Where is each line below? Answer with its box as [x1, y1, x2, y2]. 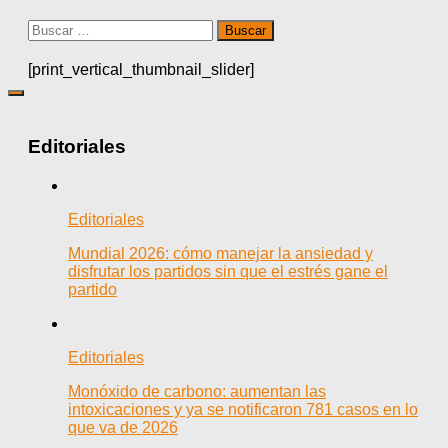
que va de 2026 [68, 418, 178, 436]
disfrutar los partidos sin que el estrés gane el [68, 262, 388, 280]
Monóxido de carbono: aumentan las [68, 382, 326, 400]
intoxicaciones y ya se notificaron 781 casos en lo [68, 400, 418, 418]
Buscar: [27, 19, 81, 37]
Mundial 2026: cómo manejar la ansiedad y [68, 244, 373, 262]
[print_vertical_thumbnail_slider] [28, 61, 254, 79]
